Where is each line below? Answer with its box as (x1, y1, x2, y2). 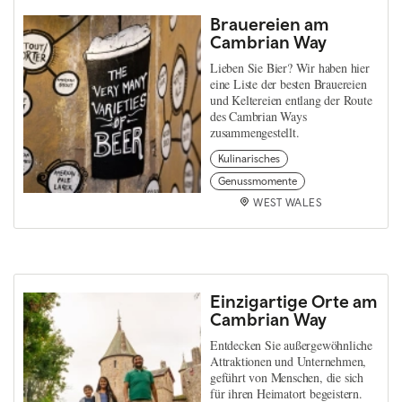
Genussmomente (218, 174, 297, 188)
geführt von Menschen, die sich (210, 368, 364, 386)
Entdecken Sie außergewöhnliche (210, 336, 373, 354)
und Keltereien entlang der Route (210, 91, 372, 109)
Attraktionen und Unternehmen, (210, 352, 367, 370)
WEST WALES (253, 196, 321, 209)
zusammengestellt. (210, 123, 300, 141)
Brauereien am (210, 13, 329, 34)
